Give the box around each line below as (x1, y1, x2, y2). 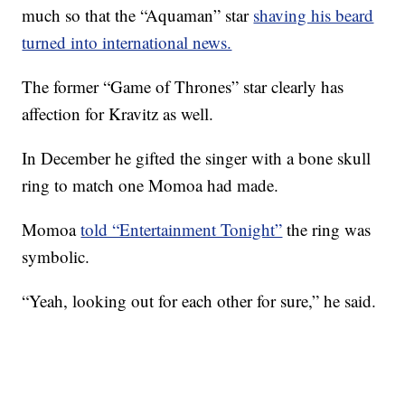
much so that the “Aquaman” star (22, 4, 254, 26)
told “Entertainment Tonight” (80, 218, 283, 240)
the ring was (282, 218, 372, 240)
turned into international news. (22, 31, 232, 53)
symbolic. (22, 245, 90, 268)
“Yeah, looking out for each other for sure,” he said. (22, 289, 377, 312)
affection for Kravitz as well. (22, 102, 214, 125)
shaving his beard (253, 4, 374, 26)
